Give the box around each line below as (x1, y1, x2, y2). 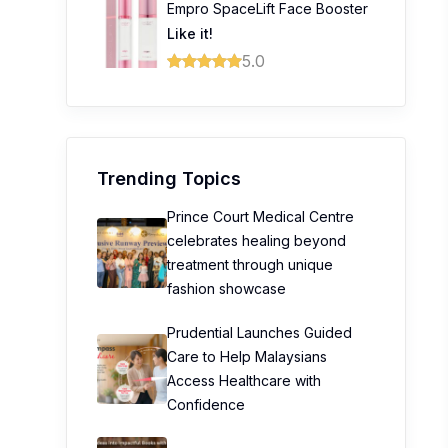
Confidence (167, 396, 245, 413)
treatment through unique (167, 256, 333, 273)
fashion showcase (167, 280, 286, 297)
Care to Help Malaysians (167, 348, 327, 365)
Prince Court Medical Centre (167, 208, 354, 225)
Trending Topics (97, 168, 241, 189)
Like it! (167, 25, 213, 42)
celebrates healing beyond (167, 232, 346, 249)
